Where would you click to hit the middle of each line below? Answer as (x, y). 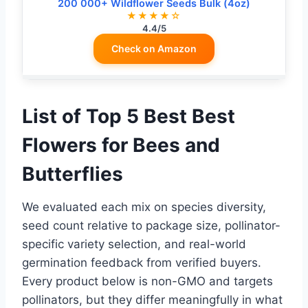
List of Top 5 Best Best (129, 117)
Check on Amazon (154, 49)
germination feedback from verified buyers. (142, 263)
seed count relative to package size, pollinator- (151, 226)
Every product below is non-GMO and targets (147, 282)
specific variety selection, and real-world (134, 244)
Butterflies (73, 174)
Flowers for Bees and (121, 145)
